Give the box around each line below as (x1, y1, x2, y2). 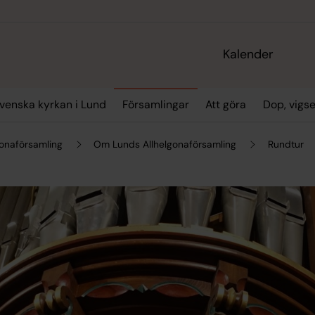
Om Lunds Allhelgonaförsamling (94, 137, 237, 150)
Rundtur (267, 137, 304, 150)
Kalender (223, 46, 274, 63)
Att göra (205, 97, 247, 112)
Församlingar (122, 97, 189, 112)
